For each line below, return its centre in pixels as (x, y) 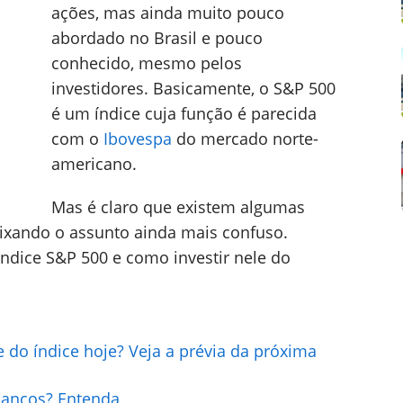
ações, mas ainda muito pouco (168, 13)
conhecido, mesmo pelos (147, 63)
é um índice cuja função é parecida (184, 113)
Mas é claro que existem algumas (178, 207)
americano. (94, 164)
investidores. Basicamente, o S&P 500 (193, 88)
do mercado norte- (245, 139)
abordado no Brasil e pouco (157, 38)
